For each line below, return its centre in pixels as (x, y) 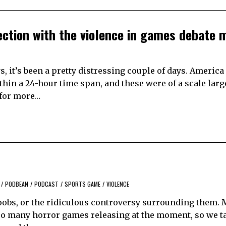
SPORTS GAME (82, 184)
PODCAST (46, 184)
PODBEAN (17, 184)
